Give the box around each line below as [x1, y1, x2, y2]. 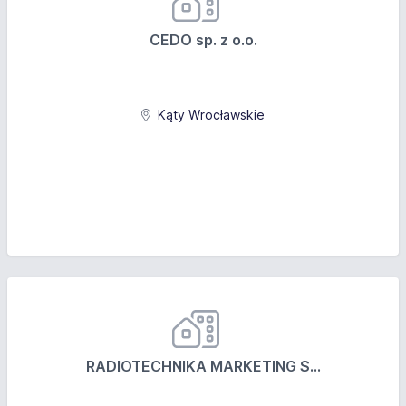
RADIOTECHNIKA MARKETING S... [85, 357, 321, 375]
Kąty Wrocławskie [154, 107, 266, 122]
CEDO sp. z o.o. [149, 31, 257, 49]
